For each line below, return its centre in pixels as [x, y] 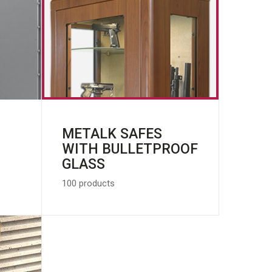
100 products [88, 183]
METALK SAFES [112, 134]
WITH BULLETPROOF [130, 149]
